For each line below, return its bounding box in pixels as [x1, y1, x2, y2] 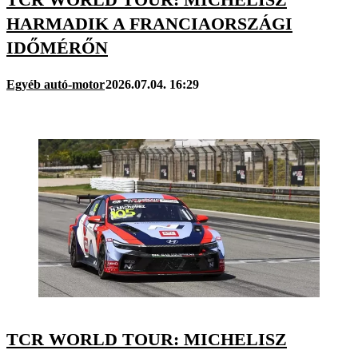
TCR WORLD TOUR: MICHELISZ [6, 328, 287, 349]
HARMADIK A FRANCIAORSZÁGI [6, 14, 292, 34]
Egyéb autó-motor [6, 77, 105, 91]
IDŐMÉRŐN [6, 38, 108, 58]
